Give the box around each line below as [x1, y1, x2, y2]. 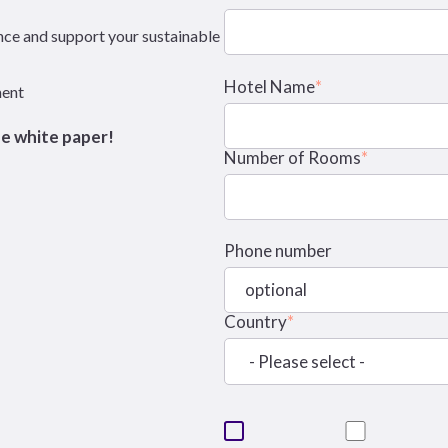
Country [224, 311, 287, 333]
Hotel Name [224, 75, 315, 97]
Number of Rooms [224, 146, 361, 168]
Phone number [224, 240, 332, 262]
